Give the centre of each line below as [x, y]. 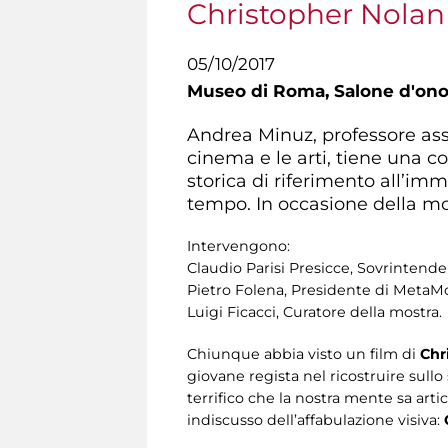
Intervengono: [238, 245]
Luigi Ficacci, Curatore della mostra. [314, 311]
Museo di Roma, [260, 91]
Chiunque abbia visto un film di [303, 353]
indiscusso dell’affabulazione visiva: [315, 419]
